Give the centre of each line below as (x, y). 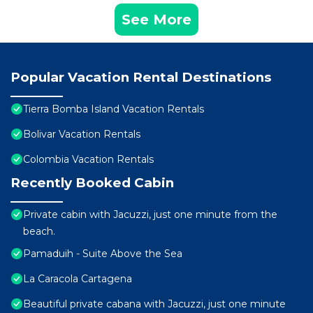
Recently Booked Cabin (92, 183)
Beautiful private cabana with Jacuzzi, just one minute (154, 304)
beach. (39, 232)
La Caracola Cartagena (78, 279)
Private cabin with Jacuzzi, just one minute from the (150, 215)
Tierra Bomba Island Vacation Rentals (114, 109)
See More (156, 20)
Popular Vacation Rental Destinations (141, 78)
